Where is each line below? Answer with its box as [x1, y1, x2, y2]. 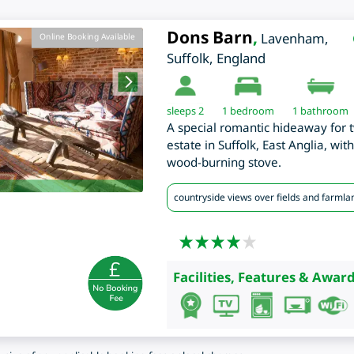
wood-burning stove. [166, 154, 281, 171]
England [216, 49, 265, 68]
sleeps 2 [166, 104, 204, 119]
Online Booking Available [40, 31, 135, 43]
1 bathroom [292, 104, 348, 119]
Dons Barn [166, 26, 253, 49]
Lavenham [260, 29, 325, 48]
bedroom [227, 104, 274, 119]
